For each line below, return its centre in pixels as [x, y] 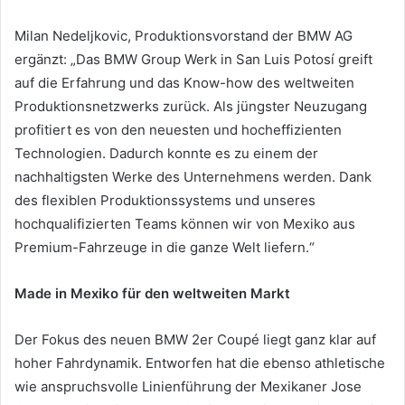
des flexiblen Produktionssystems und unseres [165, 200]
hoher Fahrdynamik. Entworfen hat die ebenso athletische [200, 363]
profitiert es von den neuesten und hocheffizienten [178, 129]
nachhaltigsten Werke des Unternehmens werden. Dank [193, 176]
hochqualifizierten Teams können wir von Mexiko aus [185, 223]
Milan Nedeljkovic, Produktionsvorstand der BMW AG [184, 35]
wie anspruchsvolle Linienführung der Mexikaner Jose [188, 386]
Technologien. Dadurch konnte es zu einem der [166, 153]
